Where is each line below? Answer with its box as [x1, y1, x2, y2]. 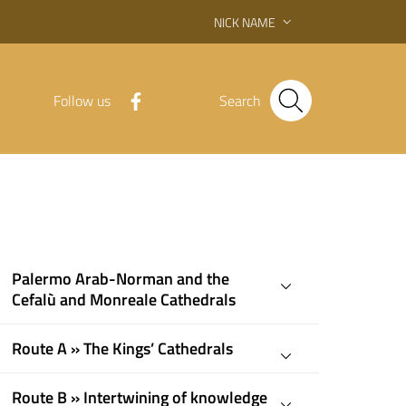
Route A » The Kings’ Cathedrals [12, 336, 234, 361]
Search [219, 90, 261, 111]
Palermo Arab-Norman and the [12, 266, 230, 291]
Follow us [53, 90, 111, 111]
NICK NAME [214, 12, 275, 32]
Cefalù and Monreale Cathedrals [12, 287, 237, 312]
